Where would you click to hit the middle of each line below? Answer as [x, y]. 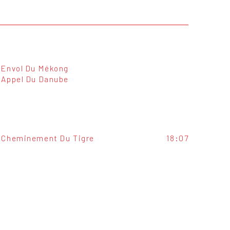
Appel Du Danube [35, 79]
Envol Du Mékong [35, 68]
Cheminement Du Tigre [48, 138]
